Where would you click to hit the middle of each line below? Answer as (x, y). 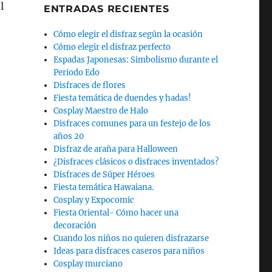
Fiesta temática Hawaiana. (104, 187)
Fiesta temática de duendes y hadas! (123, 98)
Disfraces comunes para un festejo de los (132, 123)
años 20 (69, 136)
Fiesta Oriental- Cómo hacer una (116, 212)
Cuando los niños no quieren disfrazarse (131, 238)
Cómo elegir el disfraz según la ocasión (128, 34)
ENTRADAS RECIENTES (106, 8)
